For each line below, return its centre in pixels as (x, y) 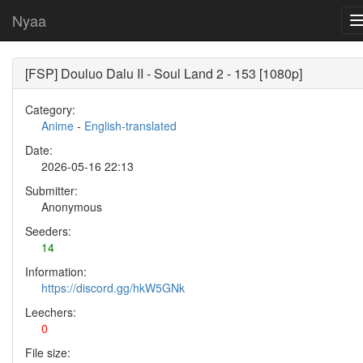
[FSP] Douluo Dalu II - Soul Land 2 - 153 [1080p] (164, 73)
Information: (56, 271)
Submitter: (51, 190)
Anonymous (72, 207)
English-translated (130, 126)
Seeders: (48, 231)
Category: (50, 109)
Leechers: (51, 312)
